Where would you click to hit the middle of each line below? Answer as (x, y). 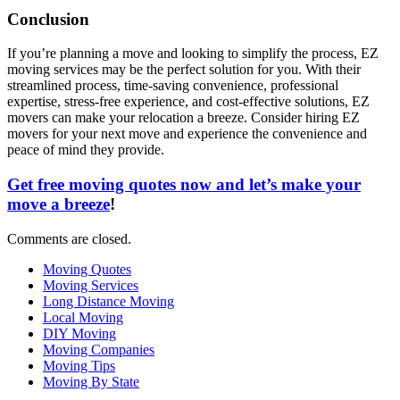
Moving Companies (99, 349)
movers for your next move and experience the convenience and (187, 134)
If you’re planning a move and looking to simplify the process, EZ (193, 54)
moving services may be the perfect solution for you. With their (184, 70)
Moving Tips (79, 365)
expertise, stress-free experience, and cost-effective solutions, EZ (188, 102)
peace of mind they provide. (86, 150)
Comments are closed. (69, 238)
